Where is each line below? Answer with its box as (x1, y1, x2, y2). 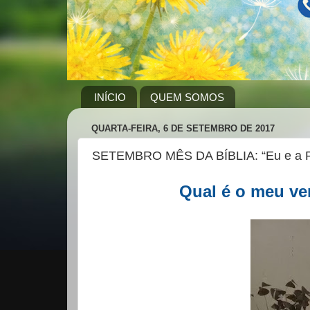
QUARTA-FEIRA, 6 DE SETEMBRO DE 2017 (91, 122, 275, 134)
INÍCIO (93, 91, 126, 103)
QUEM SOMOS (149, 91, 224, 103)
